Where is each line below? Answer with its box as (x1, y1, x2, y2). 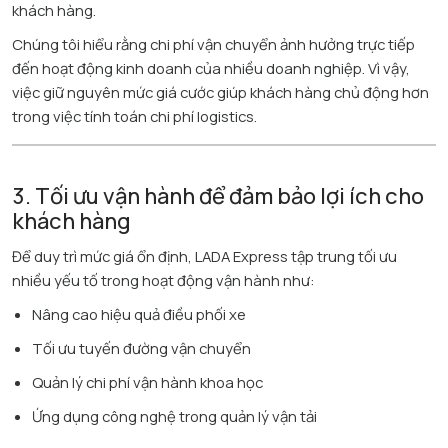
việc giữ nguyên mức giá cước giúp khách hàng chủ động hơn (12, 82, 429, 103)
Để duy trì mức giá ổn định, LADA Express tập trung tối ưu (12, 245, 397, 266)
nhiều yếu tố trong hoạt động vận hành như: (12, 269, 315, 290)
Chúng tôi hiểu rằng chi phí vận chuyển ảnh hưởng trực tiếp (12, 34, 415, 55)
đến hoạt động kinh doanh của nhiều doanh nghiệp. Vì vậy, (12, 58, 410, 79)
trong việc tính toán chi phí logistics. (12, 106, 257, 127)
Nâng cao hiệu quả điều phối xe (32, 303, 246, 324)
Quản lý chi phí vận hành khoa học (32, 371, 263, 392)
